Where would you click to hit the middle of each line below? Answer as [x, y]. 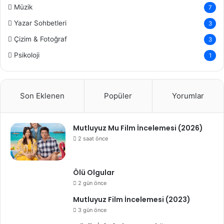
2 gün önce [92, 183]
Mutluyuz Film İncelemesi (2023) [132, 199]
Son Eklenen [42, 96]
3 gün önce [92, 210]
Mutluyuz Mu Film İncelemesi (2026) [138, 128]
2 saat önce [93, 138]
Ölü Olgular [94, 172]
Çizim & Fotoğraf [40, 39]
